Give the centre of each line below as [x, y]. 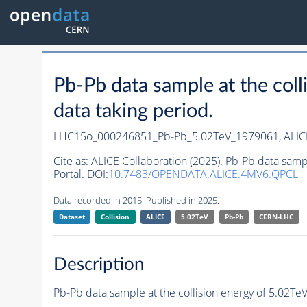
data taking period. [133, 112]
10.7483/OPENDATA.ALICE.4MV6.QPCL [203, 174]
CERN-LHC [277, 217]
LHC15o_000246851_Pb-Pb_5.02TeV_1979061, [168, 137]
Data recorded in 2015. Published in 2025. [136, 200]
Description [99, 264]
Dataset [72, 217]
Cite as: [72, 161]
